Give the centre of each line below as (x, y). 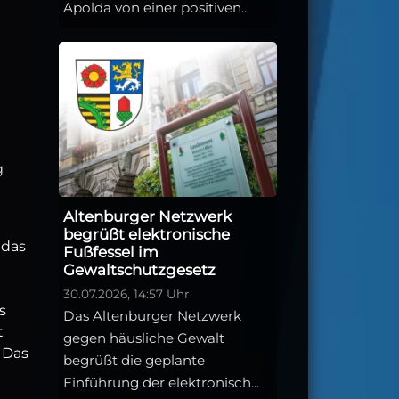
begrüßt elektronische (147, 235)
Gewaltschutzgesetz (139, 270)
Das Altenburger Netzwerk (152, 316)
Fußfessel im (111, 252)
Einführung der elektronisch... (161, 383)
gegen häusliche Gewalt (144, 338)
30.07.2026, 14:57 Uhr (126, 294)
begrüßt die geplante (134, 361)
